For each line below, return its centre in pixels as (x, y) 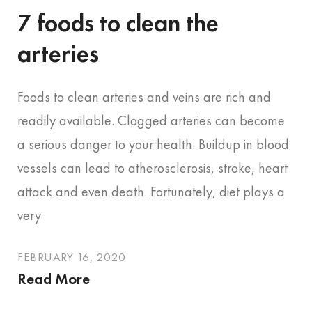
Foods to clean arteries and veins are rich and (144, 96)
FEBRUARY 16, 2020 (72, 257)
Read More (54, 279)
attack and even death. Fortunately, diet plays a (151, 191)
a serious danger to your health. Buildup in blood (153, 144)
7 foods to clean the (118, 23)
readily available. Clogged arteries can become (151, 120)
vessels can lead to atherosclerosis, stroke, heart (153, 167)
